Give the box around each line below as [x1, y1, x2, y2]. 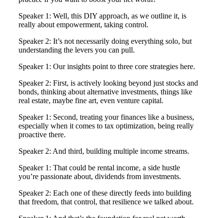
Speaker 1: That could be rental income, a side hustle [18, 163, 180, 172]
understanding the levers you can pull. [18, 46, 135, 54]
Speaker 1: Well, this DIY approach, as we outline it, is [18, 12, 186, 20]
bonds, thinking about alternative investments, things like [18, 88, 192, 96]
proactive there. [18, 130, 66, 139]
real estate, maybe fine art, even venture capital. [18, 96, 163, 105]
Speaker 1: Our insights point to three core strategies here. [18, 62, 195, 71]
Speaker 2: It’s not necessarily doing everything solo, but [18, 37, 192, 46]
